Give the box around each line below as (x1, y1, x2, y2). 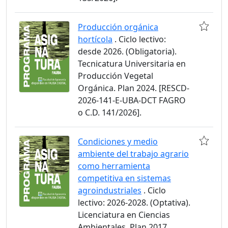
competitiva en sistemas (78, 173, 171, 184)
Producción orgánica (78, 21, 158, 33)
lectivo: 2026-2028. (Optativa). (78, 197, 190, 208)
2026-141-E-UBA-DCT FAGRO (78, 95, 186, 106)
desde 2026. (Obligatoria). (78, 46, 177, 57)
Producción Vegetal (78, 70, 153, 81)
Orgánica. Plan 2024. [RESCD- (78, 82, 189, 94)
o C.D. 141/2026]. (78, 107, 141, 118)
